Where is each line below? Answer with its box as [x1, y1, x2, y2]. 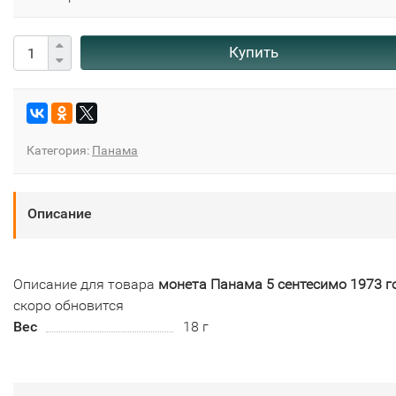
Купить [228, 43, 278, 62]
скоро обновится [13, 297, 124, 315]
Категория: [27, 143, 92, 158]
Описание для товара [13, 276, 158, 293]
